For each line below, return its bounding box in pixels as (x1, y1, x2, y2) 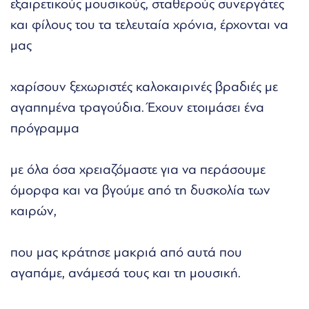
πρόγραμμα (10, 119, 79, 136)
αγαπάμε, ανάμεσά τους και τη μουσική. (10, 264, 241, 281)
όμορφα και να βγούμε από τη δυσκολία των (10, 181, 270, 198)
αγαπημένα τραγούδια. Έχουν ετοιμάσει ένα (10, 99, 264, 115)
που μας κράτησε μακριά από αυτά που (10, 243, 242, 260)
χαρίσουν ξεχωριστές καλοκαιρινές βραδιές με (10, 78, 278, 94)
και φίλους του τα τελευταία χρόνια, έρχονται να (10, 16, 288, 32)
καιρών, (10, 202, 57, 219)
